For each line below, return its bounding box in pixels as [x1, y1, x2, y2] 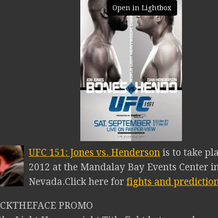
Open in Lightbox [112, 4, 171, 12]
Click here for [65, 176, 127, 187]
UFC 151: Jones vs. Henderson [29, 147, 160, 158]
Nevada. [29, 176, 65, 187]
